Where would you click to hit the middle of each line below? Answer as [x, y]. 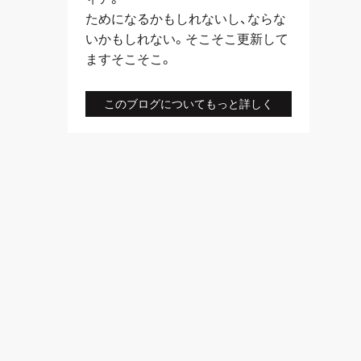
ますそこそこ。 [129, 58]
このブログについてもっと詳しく [189, 104]
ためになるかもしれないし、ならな [186, 18]
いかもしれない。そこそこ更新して [187, 38]
